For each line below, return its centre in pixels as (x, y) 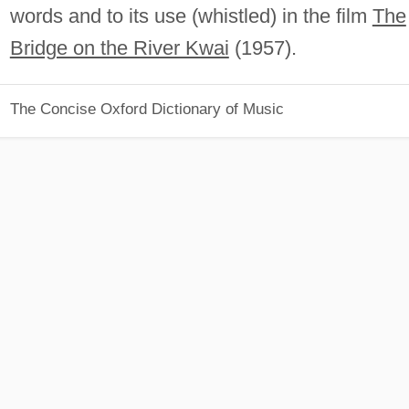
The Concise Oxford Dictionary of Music (147, 109)
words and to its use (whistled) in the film (191, 16)
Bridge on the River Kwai (119, 47)
